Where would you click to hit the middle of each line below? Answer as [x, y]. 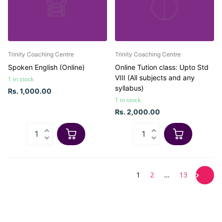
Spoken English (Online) [46, 67]
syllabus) [129, 88]
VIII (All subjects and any [155, 77]
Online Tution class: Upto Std [162, 67]
